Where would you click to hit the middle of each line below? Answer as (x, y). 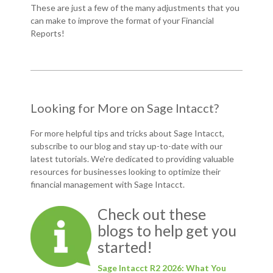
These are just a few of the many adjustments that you (135, 8)
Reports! (48, 34)
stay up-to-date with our (175, 146)
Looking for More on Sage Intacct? (125, 108)
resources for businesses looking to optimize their (126, 172)
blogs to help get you (167, 231)
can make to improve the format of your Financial (122, 21)
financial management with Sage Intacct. (108, 185)
